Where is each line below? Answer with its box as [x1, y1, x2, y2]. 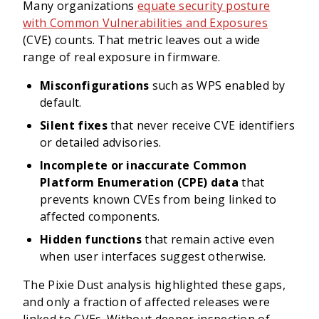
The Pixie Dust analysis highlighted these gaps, [23, 277, 286, 293]
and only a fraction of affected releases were [23, 294, 271, 310]
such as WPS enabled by [149, 78, 286, 93]
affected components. [40, 209, 160, 224]
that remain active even [142, 231, 275, 247]
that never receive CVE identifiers [107, 117, 296, 133]
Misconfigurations [40, 78, 150, 93]
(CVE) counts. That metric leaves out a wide [23, 32, 261, 48]
